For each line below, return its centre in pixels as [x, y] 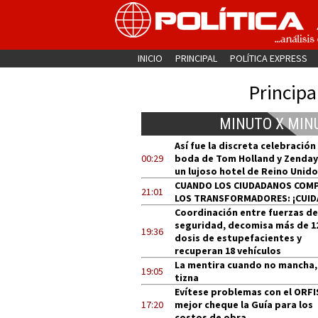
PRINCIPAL [196, 58]
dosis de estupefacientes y [238, 238]
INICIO [150, 58]
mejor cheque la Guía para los [244, 305]
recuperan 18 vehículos [228, 251]
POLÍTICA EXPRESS [268, 58]
